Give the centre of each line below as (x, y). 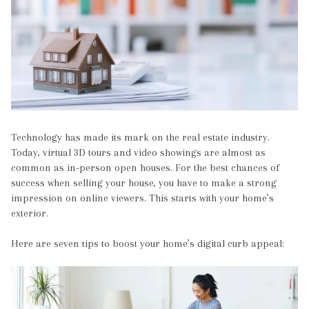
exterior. (30, 213)
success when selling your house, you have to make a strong (144, 183)
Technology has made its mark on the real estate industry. (140, 138)
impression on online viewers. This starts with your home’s (142, 198)
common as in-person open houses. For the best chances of (145, 168)
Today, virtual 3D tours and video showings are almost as (138, 153)
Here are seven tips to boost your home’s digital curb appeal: (148, 244)
